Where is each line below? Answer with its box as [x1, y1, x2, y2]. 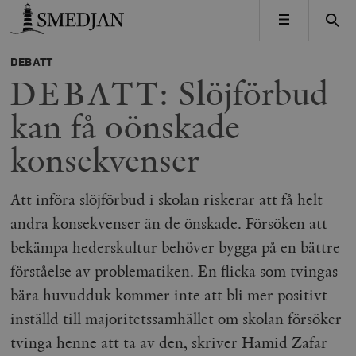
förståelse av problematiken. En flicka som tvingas [10, 261, 339, 281]
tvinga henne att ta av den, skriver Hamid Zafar [10, 332, 328, 353]
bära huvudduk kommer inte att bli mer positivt [10, 284, 328, 305]
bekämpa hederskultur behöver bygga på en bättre [10, 237, 341, 257]
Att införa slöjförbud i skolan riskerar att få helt [10, 189, 323, 210]
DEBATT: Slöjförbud [10, 72, 329, 116]
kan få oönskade [10, 105, 241, 149]
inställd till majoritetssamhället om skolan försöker [10, 308, 342, 329]
